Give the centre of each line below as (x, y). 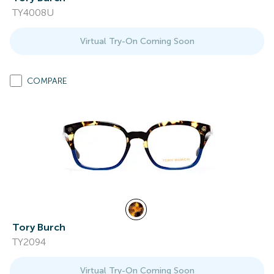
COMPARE (47, 81)
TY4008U (33, 13)
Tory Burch (39, 227)
